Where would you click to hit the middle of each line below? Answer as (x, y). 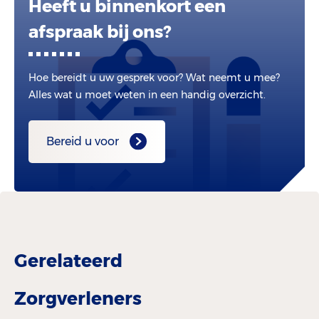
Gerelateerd (68, 260)
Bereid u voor (83, 141)
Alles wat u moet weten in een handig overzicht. (147, 95)
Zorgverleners (78, 298)
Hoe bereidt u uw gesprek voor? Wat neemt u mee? (154, 78)
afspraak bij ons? (100, 32)
